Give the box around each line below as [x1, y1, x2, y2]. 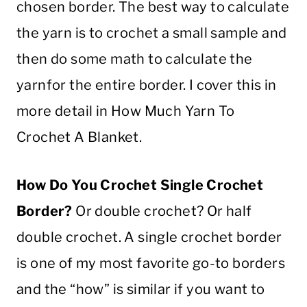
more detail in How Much [16, 102, 185, 119]
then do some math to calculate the [16, 50, 253, 67]
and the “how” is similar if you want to [16, 280, 265, 297]
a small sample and [158, 24, 287, 41]
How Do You [16, 176, 101, 193]
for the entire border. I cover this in [46, 76, 277, 93]
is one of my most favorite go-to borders [16, 254, 285, 271]
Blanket [88, 128, 139, 145]
